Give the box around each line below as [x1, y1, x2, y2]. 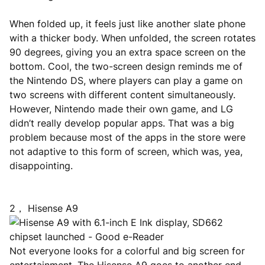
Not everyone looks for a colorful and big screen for [9, 245, 245, 257]
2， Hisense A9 [9, 202, 78, 214]
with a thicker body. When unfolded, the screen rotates [9, 32, 256, 44]
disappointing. [9, 160, 73, 172]
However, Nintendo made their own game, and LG [9, 103, 233, 115]
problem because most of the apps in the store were [9, 131, 245, 143]
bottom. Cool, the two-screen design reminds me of [9, 60, 243, 72]
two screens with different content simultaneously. [9, 89, 235, 101]
